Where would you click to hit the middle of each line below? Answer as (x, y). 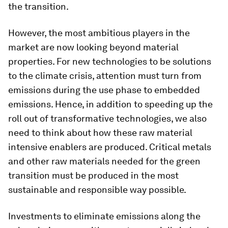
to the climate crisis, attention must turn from (105, 75)
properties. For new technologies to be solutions (110, 61)
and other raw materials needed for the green (104, 161)
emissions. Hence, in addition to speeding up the (110, 104)
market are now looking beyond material (93, 47)
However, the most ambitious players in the (99, 33)
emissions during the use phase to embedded (104, 90)
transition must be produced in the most (93, 175)
